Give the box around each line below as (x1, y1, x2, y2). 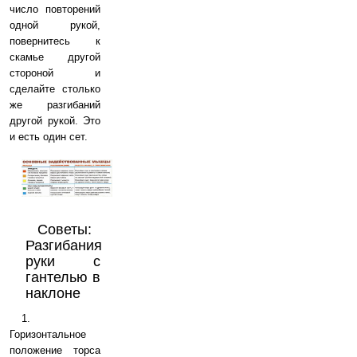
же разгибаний (10, 99, 100, 111)
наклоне (25, 284, 80, 301)
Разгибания (25, 237, 102, 253)
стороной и (10, 67, 100, 79)
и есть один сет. (10, 131, 88, 143)
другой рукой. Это (10, 115, 100, 127)
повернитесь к (10, 35, 100, 47)
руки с (25, 253, 100, 269)
